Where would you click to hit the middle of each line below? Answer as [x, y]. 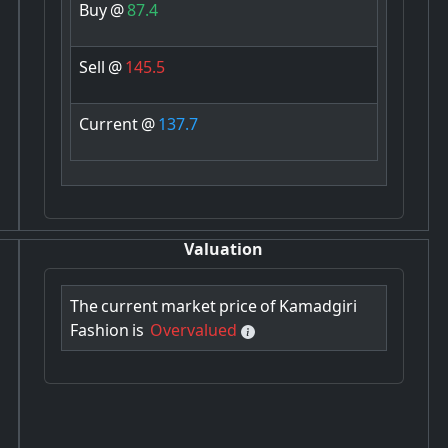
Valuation [224, 249]
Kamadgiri [317, 306]
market [188, 306]
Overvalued [193, 330]
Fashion [99, 330]
